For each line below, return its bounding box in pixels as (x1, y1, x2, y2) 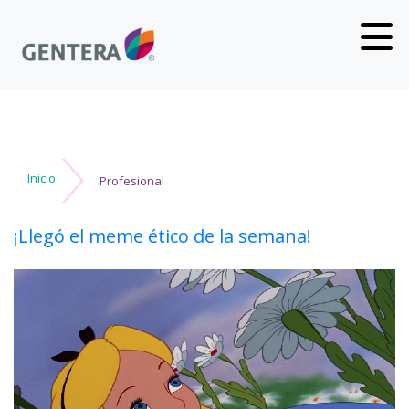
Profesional (100, 173, 164, 189)
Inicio (27, 170, 56, 186)
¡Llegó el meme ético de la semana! (14, 224, 311, 248)
